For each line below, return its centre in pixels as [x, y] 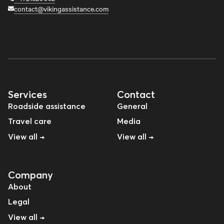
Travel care [30, 121]
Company [30, 174]
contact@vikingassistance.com [61, 8]
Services [27, 94]
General [132, 106]
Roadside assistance [47, 106]
